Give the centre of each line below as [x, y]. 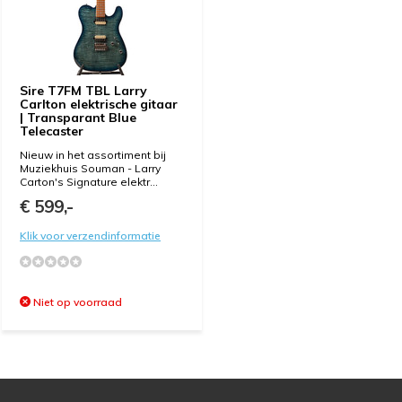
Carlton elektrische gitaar [99, 104]
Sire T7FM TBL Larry [83, 91]
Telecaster [52, 131]
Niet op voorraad [76, 302]
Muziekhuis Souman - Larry [90, 168]
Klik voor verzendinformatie [90, 236]
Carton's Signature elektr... [89, 182]
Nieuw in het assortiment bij [93, 155]
